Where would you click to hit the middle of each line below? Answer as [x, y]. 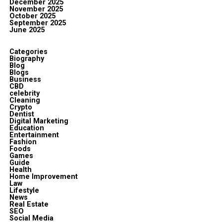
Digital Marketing [39, 121]
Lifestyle [24, 190]
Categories [28, 52]
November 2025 [36, 9]
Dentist [22, 114]
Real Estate [29, 204]
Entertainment [34, 135]
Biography [27, 58]
